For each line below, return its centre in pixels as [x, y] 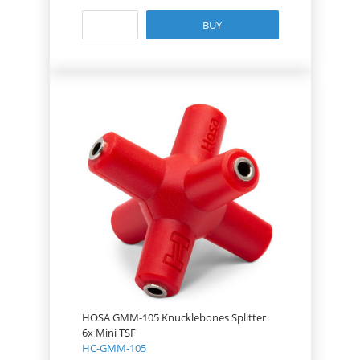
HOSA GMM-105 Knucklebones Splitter [174, 317]
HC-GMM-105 [114, 348]
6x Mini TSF [108, 333]
